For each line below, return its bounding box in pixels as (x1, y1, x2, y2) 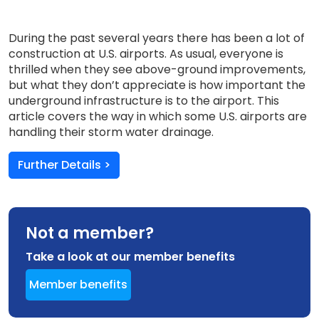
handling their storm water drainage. (9, 124, 214, 140)
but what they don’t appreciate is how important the (9, 77, 305, 93)
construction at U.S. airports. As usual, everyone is (9, 46, 283, 62)
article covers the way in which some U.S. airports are (9, 108, 307, 125)
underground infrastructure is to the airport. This (9, 93, 279, 109)
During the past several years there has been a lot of (9, 30, 305, 46)
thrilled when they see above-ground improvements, (9, 61, 305, 78)
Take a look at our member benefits (26, 249, 235, 265)
